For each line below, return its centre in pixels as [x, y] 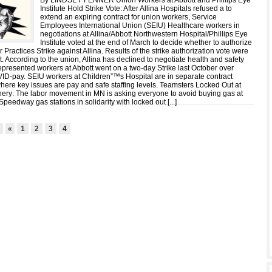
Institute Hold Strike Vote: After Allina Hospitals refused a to [136, 8]
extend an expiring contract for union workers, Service [128, 17]
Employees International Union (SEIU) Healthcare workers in [140, 25]
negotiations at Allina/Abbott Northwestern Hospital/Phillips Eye [144, 34]
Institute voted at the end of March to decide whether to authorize [146, 42]
